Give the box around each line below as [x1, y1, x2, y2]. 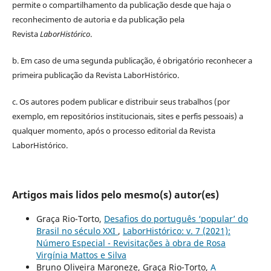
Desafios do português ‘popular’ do [103, 213, 248, 225]
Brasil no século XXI [36, 225, 118, 237]
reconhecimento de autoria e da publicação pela [11, 14, 184, 25]
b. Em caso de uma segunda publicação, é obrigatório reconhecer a [11, 55, 252, 67]
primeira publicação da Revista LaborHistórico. [11, 70, 179, 81]
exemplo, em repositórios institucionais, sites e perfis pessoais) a [11, 111, 243, 122]
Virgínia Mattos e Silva [36, 249, 126, 261]
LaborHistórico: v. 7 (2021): [122, 225, 230, 237]
